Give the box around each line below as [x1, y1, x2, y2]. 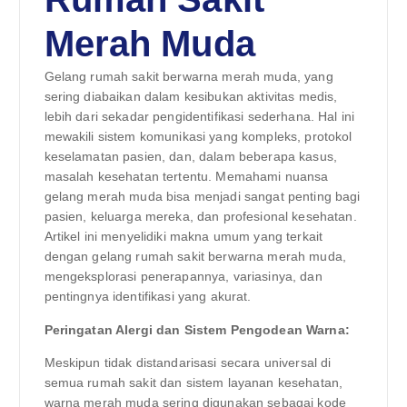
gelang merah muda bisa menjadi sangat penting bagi [44, 189, 361, 204]
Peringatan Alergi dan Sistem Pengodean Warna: [44, 322, 350, 337]
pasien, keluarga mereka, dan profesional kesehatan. [44, 209, 357, 224]
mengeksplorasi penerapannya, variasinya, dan [44, 269, 323, 284]
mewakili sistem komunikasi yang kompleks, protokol [44, 129, 352, 144]
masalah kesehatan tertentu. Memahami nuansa [44, 169, 329, 184]
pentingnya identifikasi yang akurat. [44, 289, 252, 304]
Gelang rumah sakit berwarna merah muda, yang [44, 69, 333, 84]
